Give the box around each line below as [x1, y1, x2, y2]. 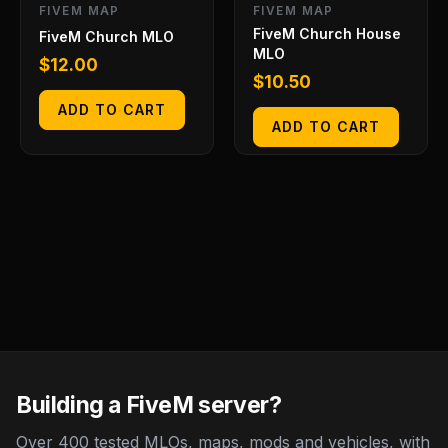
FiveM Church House [253, 25, 401, 43]
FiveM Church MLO [39, 28, 174, 46]
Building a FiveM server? [16, 391, 282, 419]
